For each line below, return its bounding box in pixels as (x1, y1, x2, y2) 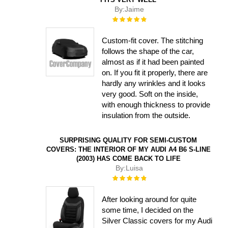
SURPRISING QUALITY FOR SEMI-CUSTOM (60, 136, 197, 145)
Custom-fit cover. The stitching (102, 36, 204, 45)
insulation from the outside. (102, 111, 191, 120)
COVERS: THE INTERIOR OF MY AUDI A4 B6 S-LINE (46, 146, 211, 154)
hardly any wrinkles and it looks (102, 79, 206, 88)
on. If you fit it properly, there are (102, 68, 208, 77)
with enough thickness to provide (102, 100, 211, 109)
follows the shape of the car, (102, 47, 194, 56)
